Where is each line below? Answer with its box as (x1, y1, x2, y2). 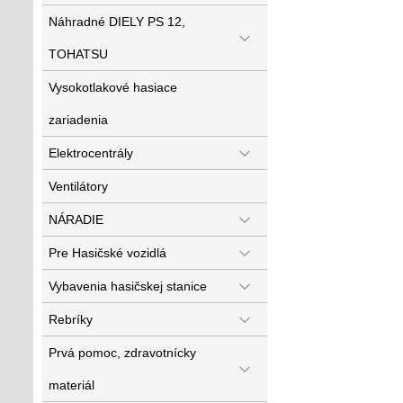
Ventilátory (49, 179, 108, 193)
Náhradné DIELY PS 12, (49, 14, 185, 29)
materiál (49, 378, 94, 392)
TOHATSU (49, 47, 108, 61)
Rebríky (49, 312, 93, 327)
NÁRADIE (49, 212, 103, 227)
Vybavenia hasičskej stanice (49, 279, 207, 293)
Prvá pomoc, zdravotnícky (49, 345, 196, 360)
